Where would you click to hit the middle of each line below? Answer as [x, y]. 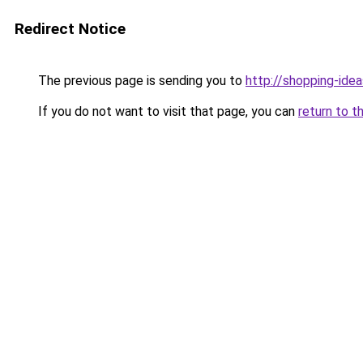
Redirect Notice [70, 29]
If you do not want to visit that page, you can [167, 111]
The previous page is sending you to [140, 81]
